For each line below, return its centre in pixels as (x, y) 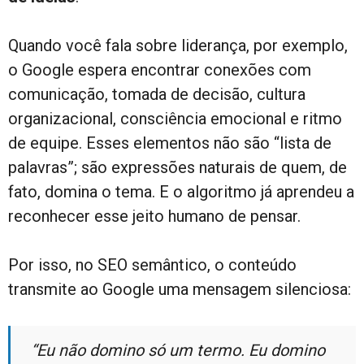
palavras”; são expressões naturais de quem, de (178, 167)
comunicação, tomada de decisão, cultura (157, 94)
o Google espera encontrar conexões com (160, 69)
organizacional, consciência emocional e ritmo (175, 118)
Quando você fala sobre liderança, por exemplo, (178, 45)
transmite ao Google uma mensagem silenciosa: (180, 289)
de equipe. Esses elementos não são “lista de (170, 143)
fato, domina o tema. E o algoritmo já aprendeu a (181, 191)
